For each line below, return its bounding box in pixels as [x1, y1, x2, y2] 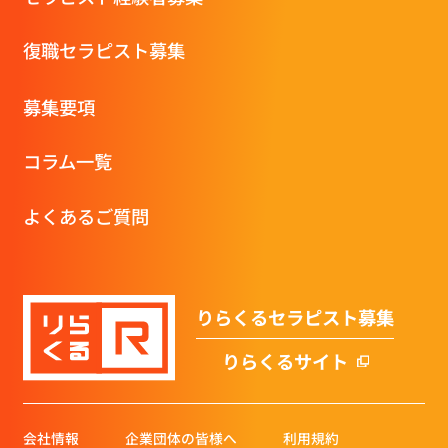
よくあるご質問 [22, 202, 149, 229]
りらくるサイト [222, 348, 349, 375]
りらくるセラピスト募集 [196, 304, 395, 331]
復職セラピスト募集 [22, 37, 185, 64]
